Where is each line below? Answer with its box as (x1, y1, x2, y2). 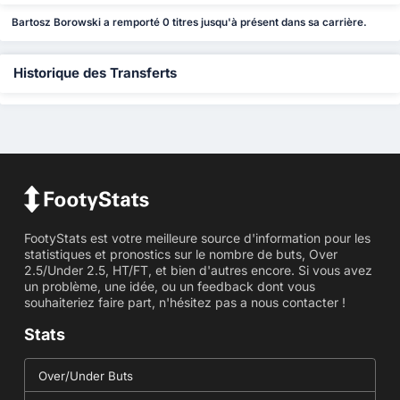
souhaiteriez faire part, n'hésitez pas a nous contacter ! (23, 295, 346, 311)
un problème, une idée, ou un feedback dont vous (23, 279, 315, 295)
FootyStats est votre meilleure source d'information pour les (23, 230, 371, 246)
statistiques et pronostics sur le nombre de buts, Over (23, 246, 337, 262)
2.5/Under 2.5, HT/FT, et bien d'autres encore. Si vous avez (23, 262, 372, 279)
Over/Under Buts (37, 369, 133, 384)
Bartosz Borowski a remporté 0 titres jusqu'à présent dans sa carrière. (12, 16, 368, 29)
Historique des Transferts (13, 65, 177, 82)
